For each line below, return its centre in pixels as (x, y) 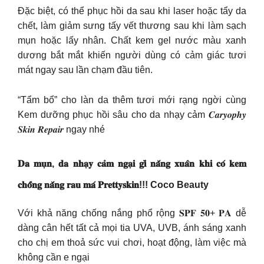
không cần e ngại (54, 258)
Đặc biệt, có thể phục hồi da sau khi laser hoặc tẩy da (132, 11)
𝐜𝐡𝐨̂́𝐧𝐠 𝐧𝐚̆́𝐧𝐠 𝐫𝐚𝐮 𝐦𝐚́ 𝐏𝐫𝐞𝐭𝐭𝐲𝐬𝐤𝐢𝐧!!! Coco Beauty (113, 185)
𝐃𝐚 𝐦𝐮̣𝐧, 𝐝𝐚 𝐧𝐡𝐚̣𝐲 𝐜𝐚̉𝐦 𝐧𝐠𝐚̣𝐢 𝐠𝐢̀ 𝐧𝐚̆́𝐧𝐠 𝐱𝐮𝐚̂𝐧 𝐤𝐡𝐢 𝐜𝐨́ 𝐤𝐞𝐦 (132, 164)
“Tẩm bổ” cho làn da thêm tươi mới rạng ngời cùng (132, 100)
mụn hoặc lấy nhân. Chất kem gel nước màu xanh (132, 41)
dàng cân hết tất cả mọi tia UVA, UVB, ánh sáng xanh (132, 228)
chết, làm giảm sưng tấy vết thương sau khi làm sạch (132, 26)
